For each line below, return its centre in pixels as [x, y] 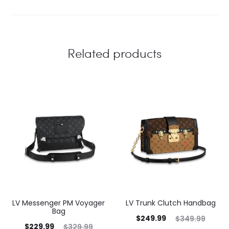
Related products [114, 53]
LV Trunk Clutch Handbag [170, 203]
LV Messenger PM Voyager [59, 203]
